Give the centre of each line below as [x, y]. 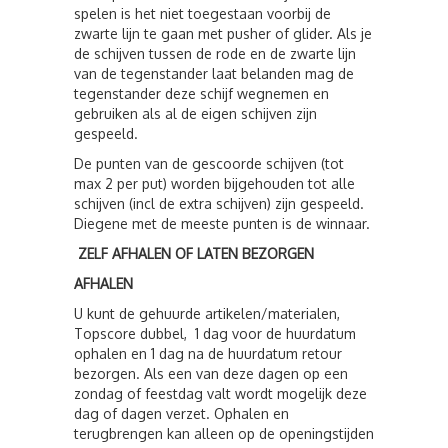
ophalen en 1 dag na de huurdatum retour [208, 353]
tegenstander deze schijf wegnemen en [201, 93]
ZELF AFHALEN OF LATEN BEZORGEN [194, 253]
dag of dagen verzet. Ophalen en [181, 413]
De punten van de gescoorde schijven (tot [209, 163]
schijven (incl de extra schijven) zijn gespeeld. [219, 203]
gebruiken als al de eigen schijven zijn [195, 113]
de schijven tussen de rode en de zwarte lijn [215, 53]
